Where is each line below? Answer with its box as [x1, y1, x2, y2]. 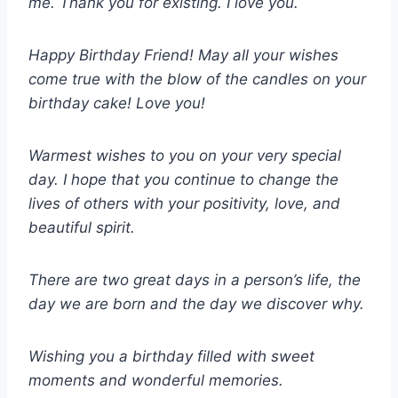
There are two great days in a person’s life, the [28, 271, 361, 290]
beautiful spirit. [28, 219, 135, 237]
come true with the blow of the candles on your [28, 70, 366, 89]
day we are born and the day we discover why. [28, 295, 364, 314]
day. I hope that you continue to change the [28, 171, 338, 189]
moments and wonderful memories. [28, 371, 283, 390]
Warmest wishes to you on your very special [28, 147, 341, 165]
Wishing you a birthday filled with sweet [28, 347, 314, 366]
